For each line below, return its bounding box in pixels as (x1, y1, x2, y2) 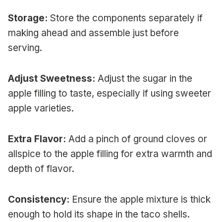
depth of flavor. (8, 163, 74, 174)
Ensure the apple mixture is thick (69, 193, 211, 205)
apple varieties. (8, 102, 74, 114)
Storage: (8, 12, 48, 24)
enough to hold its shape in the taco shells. (8, 208, 190, 220)
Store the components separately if (48, 12, 203, 24)
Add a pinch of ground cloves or (66, 133, 207, 145)
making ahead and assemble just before (8, 27, 179, 39)
